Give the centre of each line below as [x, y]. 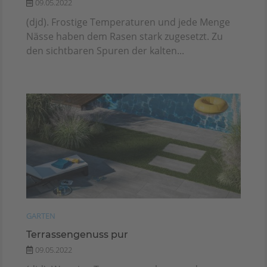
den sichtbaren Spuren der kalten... [105, 51]
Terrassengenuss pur [77, 234]
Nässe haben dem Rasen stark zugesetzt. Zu [125, 37]
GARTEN [41, 215]
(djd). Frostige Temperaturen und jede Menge [128, 22]
